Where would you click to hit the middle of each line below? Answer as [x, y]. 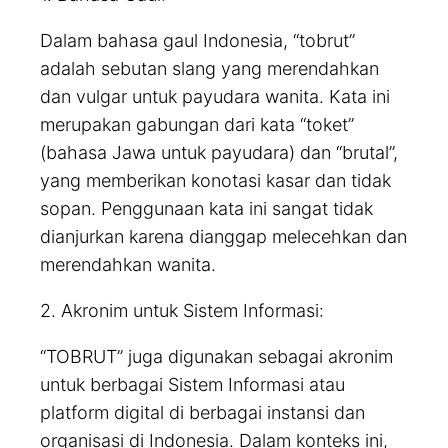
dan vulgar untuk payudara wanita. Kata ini [215, 97]
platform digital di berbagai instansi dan [202, 413]
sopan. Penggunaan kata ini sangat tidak [206, 209]
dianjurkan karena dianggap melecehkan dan [223, 237]
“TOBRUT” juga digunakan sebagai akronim [216, 357]
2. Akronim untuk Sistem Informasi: [182, 311]
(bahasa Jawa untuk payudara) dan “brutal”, [219, 153]
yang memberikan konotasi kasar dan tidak [215, 181]
